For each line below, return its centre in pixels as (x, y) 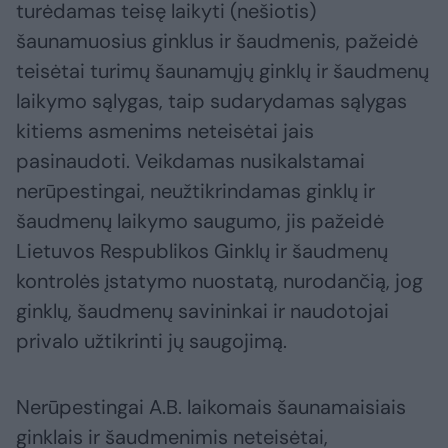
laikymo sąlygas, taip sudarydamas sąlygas (211, 101)
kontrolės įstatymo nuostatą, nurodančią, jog (219, 281)
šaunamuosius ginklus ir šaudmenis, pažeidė (217, 41)
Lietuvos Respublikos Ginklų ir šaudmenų (202, 251)
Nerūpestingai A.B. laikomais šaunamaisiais (211, 407)
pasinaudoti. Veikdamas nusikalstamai (190, 161)
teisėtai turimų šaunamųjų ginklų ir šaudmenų (222, 71)
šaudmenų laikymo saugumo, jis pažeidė (200, 221)
